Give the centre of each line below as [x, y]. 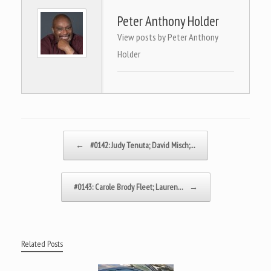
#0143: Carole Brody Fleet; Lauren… [129, 187]
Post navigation [42, 136]
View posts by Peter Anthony [168, 37]
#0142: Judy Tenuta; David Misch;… [142, 145]
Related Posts [42, 243]
